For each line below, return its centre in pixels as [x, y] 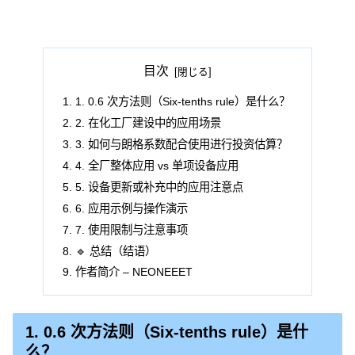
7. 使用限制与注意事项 [132, 229]
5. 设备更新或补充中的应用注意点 [160, 187]
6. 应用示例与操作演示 [132, 208]
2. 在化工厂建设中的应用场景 [149, 123]
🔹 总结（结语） [116, 251]
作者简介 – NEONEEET [134, 272]
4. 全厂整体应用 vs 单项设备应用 [157, 166]
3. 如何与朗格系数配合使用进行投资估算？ [182, 145]
